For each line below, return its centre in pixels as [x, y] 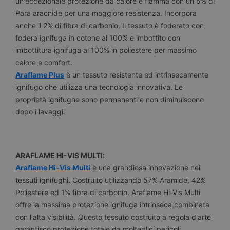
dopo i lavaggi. [40, 111]
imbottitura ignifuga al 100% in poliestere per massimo [106, 50]
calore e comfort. [44, 62]
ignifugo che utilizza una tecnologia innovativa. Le [99, 87]
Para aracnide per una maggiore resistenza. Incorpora [106, 13]
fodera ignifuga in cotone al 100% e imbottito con [98, 37]
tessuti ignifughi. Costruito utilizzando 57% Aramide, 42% [111, 180]
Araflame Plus [40, 74]
